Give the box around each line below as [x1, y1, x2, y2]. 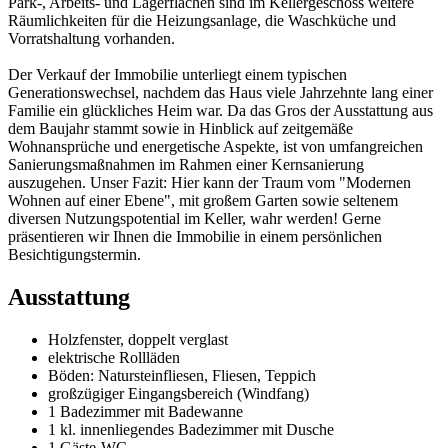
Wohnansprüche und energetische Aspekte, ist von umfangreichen [8, 138, 423, 156]
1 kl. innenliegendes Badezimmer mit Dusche [48, 421, 334, 439]
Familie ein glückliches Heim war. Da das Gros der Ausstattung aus [8, 102, 433, 120]
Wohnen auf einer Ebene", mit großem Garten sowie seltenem [8, 192, 398, 210]
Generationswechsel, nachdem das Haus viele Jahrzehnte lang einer [8, 84, 433, 102]
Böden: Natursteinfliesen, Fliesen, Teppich [48, 367, 316, 385]
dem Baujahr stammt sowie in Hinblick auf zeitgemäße [8, 120, 353, 138]
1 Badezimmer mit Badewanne [48, 403, 243, 421]
